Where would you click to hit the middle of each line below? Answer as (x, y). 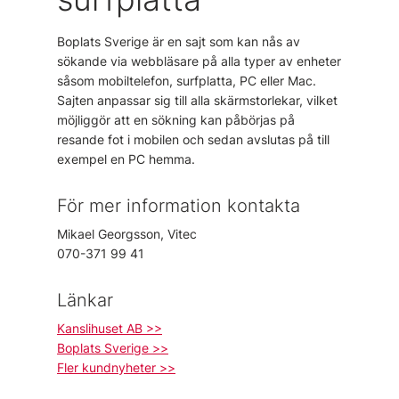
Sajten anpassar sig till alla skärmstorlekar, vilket (197, 100)
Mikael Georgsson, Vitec (127, 234)
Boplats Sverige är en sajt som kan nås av (179, 41)
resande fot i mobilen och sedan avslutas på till (193, 139)
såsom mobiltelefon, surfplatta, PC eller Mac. (187, 81)
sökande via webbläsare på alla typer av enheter (199, 61)
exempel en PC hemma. (126, 159)
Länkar (85, 300)
